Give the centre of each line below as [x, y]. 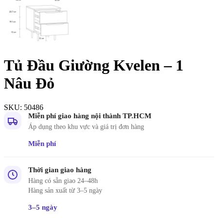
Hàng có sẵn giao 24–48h [63, 181]
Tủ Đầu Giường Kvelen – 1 [94, 65]
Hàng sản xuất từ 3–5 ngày [65, 190]
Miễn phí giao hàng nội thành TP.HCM [90, 116]
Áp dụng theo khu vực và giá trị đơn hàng [86, 127]
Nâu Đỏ [29, 83]
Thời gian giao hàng [60, 170]
